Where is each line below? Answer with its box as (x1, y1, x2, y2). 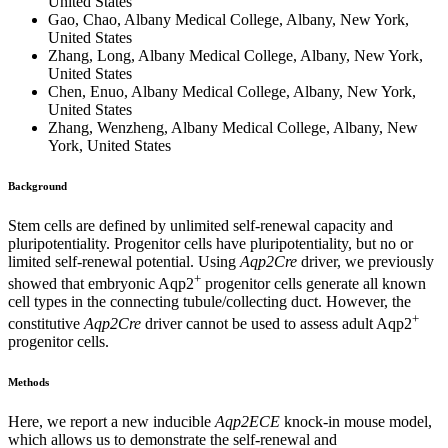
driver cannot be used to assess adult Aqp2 (141, 315, 412, 333)
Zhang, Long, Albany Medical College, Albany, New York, (48, 46, 423, 64)
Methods (8, 376, 49, 389)
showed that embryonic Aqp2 (8, 274, 194, 292)
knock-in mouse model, (280, 413, 432, 431)
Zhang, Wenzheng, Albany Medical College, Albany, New (48, 118, 418, 136)
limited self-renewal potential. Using (8, 252, 240, 270)
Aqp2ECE (215, 413, 280, 431)
